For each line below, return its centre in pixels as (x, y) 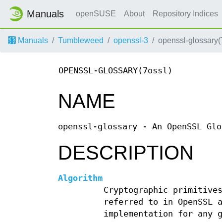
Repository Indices (186, 14)
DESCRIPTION (126, 153)
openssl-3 (131, 40)
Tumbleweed (81, 40)
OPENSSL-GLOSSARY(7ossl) (115, 71)
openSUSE (96, 14)
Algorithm (80, 178)
